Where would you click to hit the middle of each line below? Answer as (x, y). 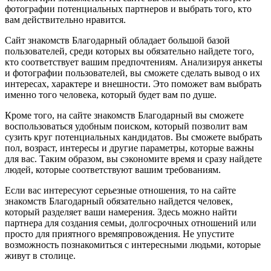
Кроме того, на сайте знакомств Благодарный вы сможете (124, 115)
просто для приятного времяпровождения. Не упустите (119, 233)
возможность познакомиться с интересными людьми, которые (133, 244)
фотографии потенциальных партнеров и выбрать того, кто (128, 8)
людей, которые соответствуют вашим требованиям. (113, 169)
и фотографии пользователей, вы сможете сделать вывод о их (132, 73)
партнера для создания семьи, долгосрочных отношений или (131, 223)
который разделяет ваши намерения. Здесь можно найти (121, 212)
